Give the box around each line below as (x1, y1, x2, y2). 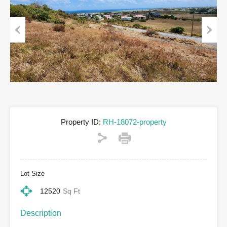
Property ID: (60, 118, 101, 127)
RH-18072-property (100, 118, 167, 127)
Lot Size (20, 170, 45, 178)
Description (20, 209, 61, 218)
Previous (10, 44, 40, 53)
